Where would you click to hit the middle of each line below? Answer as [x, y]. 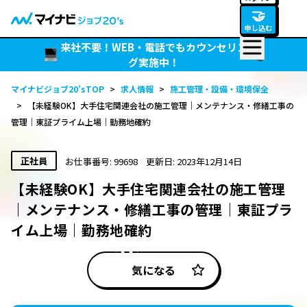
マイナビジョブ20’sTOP [58, 89]
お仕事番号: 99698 [101, 161]
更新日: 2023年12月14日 [194, 161]
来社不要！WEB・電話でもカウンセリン [153, 47]
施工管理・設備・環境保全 [219, 89]
